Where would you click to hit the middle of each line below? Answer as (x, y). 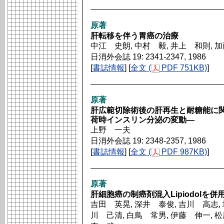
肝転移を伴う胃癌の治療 (134, 36)
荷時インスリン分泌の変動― (142, 120)
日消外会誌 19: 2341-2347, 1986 (148, 57)
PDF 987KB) (183, 152)
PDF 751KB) (183, 68)
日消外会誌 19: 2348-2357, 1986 (148, 141)
